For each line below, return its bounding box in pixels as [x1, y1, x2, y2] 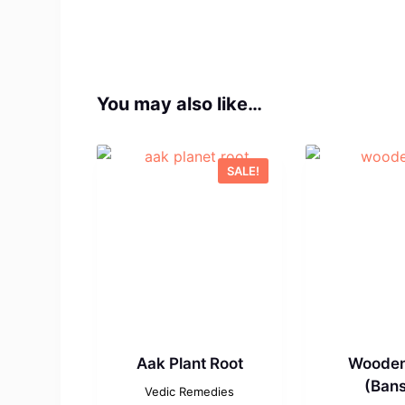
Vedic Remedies [145, 383, 235, 399]
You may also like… [97, 92, 263, 115]
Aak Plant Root [136, 353, 243, 372]
